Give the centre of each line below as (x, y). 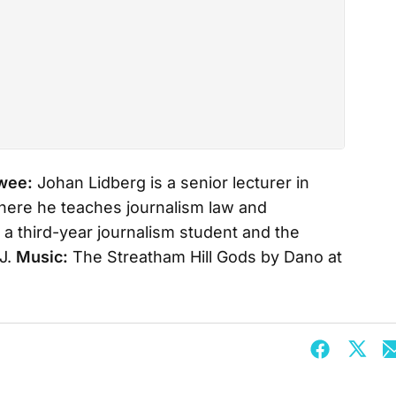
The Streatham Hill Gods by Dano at (205, 257)
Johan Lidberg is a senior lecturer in (171, 183)
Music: (42, 257)
